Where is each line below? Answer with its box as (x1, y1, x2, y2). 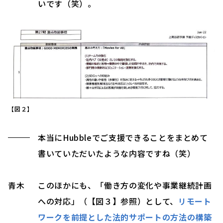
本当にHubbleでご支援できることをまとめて (38, 131, 208, 143)
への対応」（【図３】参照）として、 (38, 195, 178, 207)
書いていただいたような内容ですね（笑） (38, 147, 196, 159)
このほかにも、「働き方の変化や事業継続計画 (38, 179, 212, 191)
